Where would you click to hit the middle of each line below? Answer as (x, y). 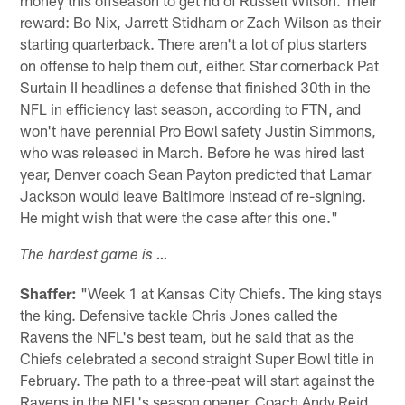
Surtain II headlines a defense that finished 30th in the (196, 87)
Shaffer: (49, 293)
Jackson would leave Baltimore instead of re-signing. (193, 196)
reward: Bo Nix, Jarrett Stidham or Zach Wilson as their (201, 22)
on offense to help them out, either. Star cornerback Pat (200, 66)
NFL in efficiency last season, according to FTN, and (191, 109)
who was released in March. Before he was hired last (193, 152)
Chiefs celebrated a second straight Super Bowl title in (198, 358)
